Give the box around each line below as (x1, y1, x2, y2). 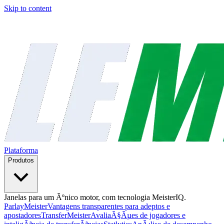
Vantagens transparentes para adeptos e (47, 202, 170, 210)
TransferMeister (41, 211, 90, 219)
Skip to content (4, 4, 51, 12)
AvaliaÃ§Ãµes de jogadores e (90, 211, 185, 219)
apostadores (4, 211, 41, 219)
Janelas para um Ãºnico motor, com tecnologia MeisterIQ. (4, 193, 186, 201)
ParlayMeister (4, 202, 47, 210)
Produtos (8, 156, 34, 164)
